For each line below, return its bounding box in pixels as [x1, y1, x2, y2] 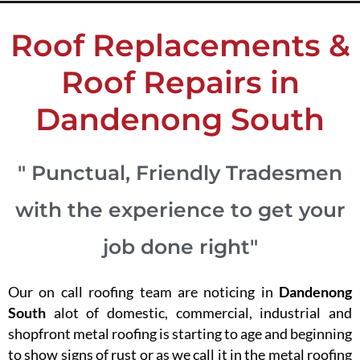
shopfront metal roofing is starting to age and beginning [8, 325, 352, 343]
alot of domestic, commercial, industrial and [46, 304, 352, 322]
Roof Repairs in [60, 63, 300, 102]
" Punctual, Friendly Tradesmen [18, 161, 342, 186]
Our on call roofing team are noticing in [8, 283, 279, 301]
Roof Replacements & [10, 27, 350, 65]
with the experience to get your [14, 198, 346, 223]
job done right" [102, 235, 258, 260]
